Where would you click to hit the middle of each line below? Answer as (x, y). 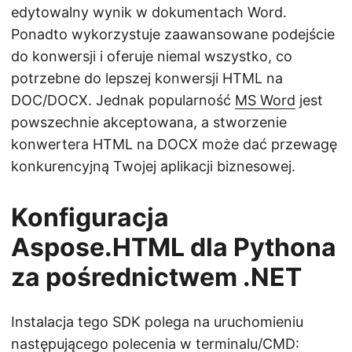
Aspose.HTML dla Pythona (174, 247)
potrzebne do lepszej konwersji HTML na (147, 79)
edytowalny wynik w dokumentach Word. (149, 13)
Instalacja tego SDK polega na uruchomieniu (157, 322)
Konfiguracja (90, 218)
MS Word (265, 101)
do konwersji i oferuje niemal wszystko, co (152, 57)
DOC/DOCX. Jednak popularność (123, 101)
